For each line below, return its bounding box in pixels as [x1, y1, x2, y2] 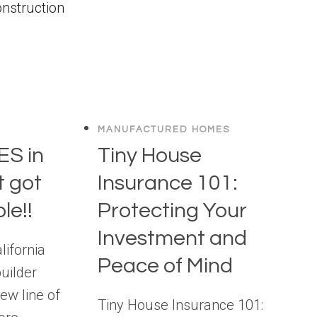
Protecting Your [98, 199, 248, 221]
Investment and [98, 226, 248, 249]
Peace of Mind [98, 254, 234, 277]
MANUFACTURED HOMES [98, 125, 231, 135]
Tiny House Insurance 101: [98, 296, 264, 313]
